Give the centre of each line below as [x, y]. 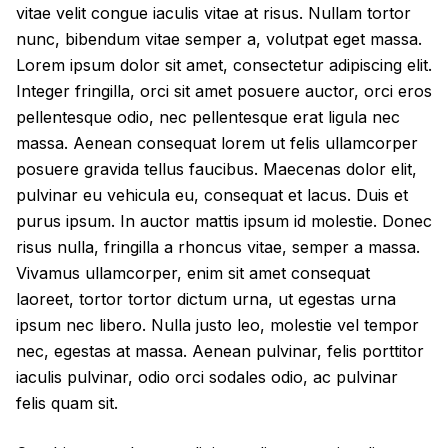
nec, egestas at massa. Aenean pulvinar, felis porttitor [220, 351]
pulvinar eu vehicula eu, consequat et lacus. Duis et [212, 195]
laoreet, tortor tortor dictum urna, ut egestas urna [206, 299]
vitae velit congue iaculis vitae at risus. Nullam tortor [213, 13]
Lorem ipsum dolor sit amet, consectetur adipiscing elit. [224, 65]
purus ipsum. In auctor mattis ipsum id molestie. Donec [224, 221]
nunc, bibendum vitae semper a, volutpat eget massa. [219, 39]
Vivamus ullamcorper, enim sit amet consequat [193, 273]
